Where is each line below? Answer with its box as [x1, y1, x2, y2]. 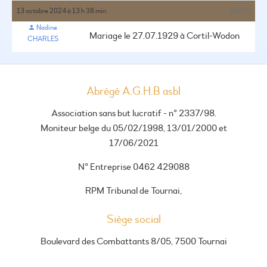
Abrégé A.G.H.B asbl [94, 84, 181, 98]
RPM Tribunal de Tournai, [85, 185, 182, 197]
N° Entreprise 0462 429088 [77, 161, 190, 173]
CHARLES [27, 35, 58, 44]
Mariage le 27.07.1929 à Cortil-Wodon [89, 30, 240, 42]
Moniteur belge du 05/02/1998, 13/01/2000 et [40, 122, 227, 134]
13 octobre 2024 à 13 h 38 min [17, 7, 106, 15]
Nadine [36, 23, 58, 32]
